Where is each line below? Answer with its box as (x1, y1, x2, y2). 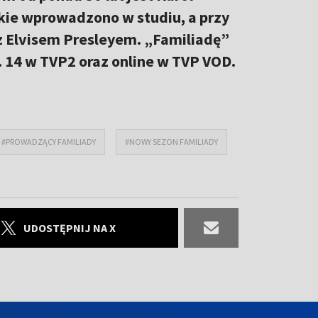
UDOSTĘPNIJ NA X (23, 220, 116, 235)
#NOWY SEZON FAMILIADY (125, 136, 218, 147)
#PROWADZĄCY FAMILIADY (1, 136, 96, 147)
